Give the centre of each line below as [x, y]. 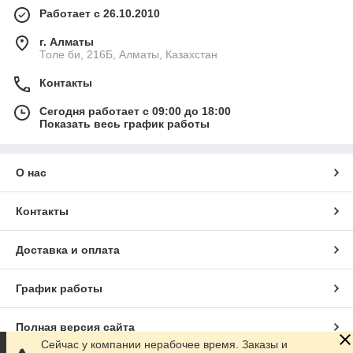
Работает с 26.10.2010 [100, 14]
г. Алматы [67, 42]
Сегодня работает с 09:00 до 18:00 [135, 111]
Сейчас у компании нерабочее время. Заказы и [164, 344]
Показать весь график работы [124, 124]
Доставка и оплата [68, 250]
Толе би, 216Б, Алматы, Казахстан [128, 55]
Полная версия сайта [75, 327]
